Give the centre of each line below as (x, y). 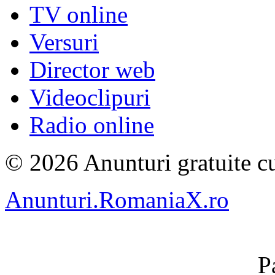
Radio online (92, 125)
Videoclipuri (90, 97)
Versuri (64, 42)
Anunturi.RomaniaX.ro (117, 199)
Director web (92, 69)
